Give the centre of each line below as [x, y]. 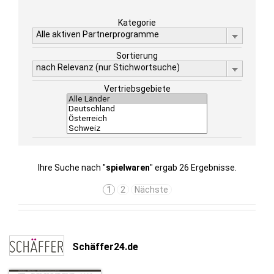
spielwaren [128, 168]
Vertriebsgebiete [137, 89]
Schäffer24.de [105, 246]
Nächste [151, 190]
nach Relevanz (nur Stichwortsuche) [108, 67]
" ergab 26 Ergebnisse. [193, 168]
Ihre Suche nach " [72, 168]
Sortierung [137, 56]
